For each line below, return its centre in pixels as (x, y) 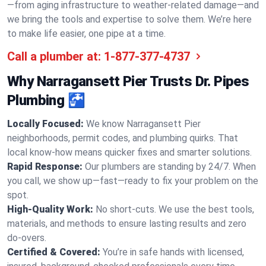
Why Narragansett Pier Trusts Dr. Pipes (128, 81)
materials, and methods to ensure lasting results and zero (127, 224)
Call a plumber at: (54, 56)
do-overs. (27, 238)
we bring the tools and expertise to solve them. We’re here (129, 19)
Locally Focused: (45, 124)
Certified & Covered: (54, 252)
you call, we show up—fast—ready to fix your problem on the (133, 181)
